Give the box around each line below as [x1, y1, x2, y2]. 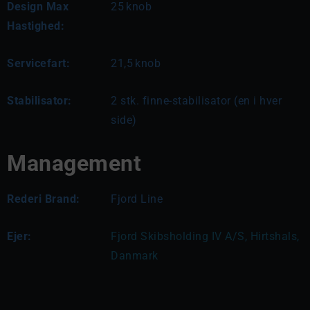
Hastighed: [7, 19, 64, 33]
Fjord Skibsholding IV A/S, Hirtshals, [111, 229, 300, 243]
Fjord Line [111, 192, 163, 206]
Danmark [111, 248, 158, 262]
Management [7, 149, 141, 176]
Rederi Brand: [7, 192, 80, 206]
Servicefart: [7, 56, 70, 70]
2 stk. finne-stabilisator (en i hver [111, 93, 282, 107]
